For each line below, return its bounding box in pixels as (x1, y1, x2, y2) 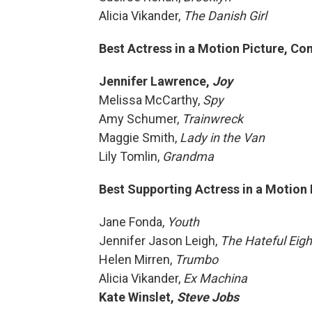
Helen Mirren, (99, 252, 175, 267)
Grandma (162, 149, 214, 164)
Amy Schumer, (99, 111, 182, 126)
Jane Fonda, (99, 214, 167, 229)
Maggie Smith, (99, 130, 180, 145)
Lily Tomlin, (99, 149, 162, 164)
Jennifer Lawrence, (99, 74, 212, 88)
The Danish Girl (183, 8, 267, 23)
